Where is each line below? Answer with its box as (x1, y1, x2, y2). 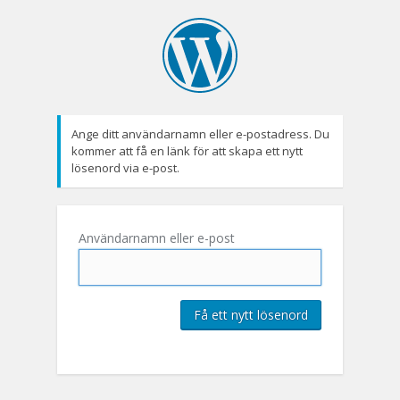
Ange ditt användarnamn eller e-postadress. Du (71, 126, 329, 142)
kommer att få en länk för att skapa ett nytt (71, 143, 303, 159)
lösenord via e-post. (71, 160, 179, 176)
